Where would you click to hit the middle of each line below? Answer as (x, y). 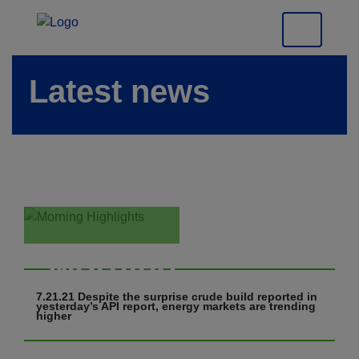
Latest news (119, 91)
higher (54, 315)
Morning (113, 266)
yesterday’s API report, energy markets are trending (176, 306)
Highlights (128, 288)
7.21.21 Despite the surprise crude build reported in (177, 296)
